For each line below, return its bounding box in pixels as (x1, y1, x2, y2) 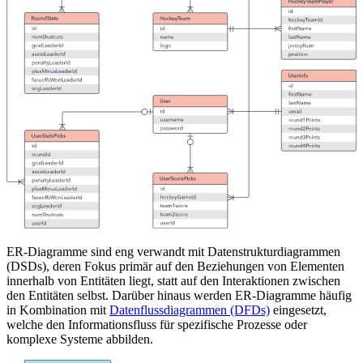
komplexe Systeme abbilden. (6, 331, 153, 346)
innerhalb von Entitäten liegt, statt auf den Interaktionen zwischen (6, 273, 340, 288)
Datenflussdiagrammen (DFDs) (109, 302, 270, 317)
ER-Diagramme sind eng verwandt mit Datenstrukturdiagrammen (6, 244, 340, 258)
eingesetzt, (270, 302, 327, 317)
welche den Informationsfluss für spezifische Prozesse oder (6, 317, 307, 331)
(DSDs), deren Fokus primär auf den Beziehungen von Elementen (6, 258, 344, 273)
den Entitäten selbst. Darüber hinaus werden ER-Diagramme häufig (6, 288, 352, 302)
